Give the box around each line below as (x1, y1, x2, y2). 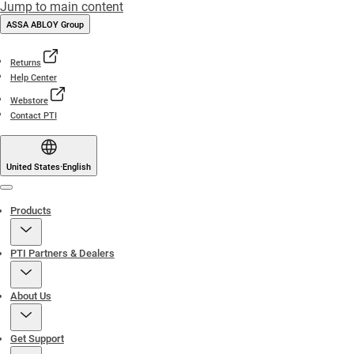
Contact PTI (9, 111, 57, 121)
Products (9, 205, 51, 217)
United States (6, 162, 60, 172)
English (62, 162, 91, 172)
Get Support (9, 333, 64, 345)
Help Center (9, 73, 57, 83)
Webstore (9, 96, 48, 106)
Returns (9, 58, 41, 68)
